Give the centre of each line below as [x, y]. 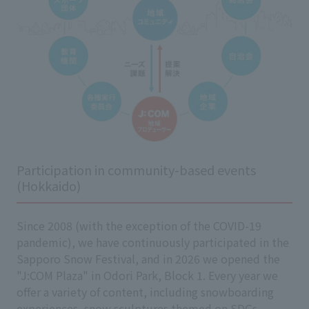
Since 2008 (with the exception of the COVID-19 [139, 226]
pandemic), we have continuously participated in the [153, 242]
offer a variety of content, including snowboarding [145, 292]
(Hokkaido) [49, 186]
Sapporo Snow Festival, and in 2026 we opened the [148, 259]
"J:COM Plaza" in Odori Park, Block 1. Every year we [147, 276]
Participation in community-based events [136, 170]
